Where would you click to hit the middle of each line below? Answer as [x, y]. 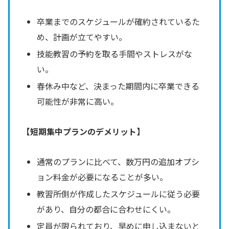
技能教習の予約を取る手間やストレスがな [115, 54]
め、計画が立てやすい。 [82, 37]
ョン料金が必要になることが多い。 [102, 177]
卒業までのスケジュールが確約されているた [119, 22]
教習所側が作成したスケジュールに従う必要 [119, 194]
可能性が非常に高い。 [78, 101]
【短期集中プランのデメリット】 [83, 132]
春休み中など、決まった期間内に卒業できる [118, 86]
